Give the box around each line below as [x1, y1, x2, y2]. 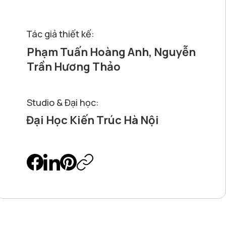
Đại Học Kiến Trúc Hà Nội [26, 112, 159, 128]
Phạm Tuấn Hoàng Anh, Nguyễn [27, 44, 196, 60]
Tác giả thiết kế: [26, 28, 95, 40]
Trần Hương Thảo [27, 59, 121, 74]
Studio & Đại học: [27, 96, 99, 108]
